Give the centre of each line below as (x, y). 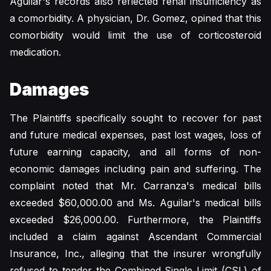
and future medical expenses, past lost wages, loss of (135, 135)
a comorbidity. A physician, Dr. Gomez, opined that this (135, 18)
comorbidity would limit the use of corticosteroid (135, 35)
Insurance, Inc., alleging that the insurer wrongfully (135, 253)
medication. (35, 52)
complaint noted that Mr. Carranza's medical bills (135, 186)
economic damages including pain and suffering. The (135, 169)
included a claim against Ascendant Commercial (135, 237)
